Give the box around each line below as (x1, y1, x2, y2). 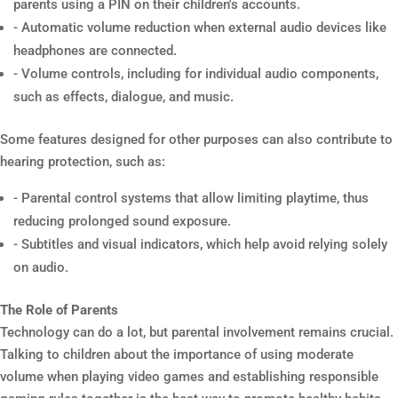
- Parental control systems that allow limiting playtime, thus (13, 190, 369, 206)
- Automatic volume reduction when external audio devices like (13, 20, 386, 36)
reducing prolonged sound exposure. (13, 213, 231, 229)
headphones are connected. (13, 43, 177, 59)
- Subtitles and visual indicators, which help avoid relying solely (13, 236, 387, 252)
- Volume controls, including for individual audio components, (13, 66, 378, 82)
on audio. (13, 259, 68, 275)
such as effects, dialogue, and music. (13, 89, 234, 105)
